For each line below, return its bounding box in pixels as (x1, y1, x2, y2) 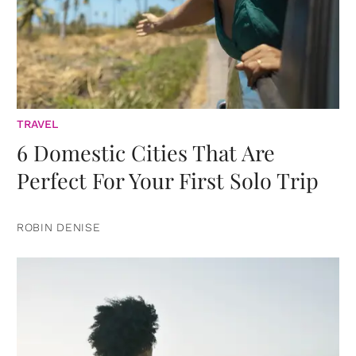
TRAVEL (17, 118, 58, 131)
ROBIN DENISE (17, 221, 101, 234)
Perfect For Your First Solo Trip (17, 166, 319, 195)
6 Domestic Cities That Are (17, 138, 275, 168)
